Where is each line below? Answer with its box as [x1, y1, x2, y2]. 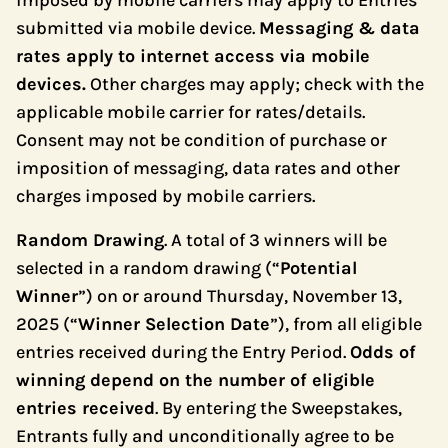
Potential [280, 257, 357, 279]
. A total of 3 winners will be [164, 229, 387, 251]
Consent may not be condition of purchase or [16, 129, 387, 151]
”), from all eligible [270, 313, 422, 335]
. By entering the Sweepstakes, [155, 397, 402, 419]
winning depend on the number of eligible [16, 369, 375, 391]
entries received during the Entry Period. [16, 341, 350, 363]
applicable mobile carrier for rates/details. [16, 101, 365, 123]
